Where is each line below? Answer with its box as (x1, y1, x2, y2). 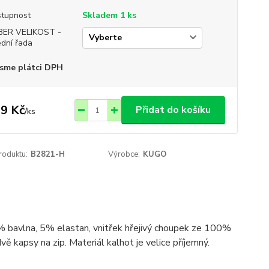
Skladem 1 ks (82, 10, 136, 21)
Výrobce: (108, 149, 141, 160)
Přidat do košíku (135, 103, 211, 116)
